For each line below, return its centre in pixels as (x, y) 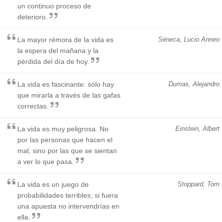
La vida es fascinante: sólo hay (66, 84)
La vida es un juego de (53, 184)
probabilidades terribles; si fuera (68, 195)
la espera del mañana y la (58, 50)
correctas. (33, 106)
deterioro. (32, 17)
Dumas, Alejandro (194, 84)
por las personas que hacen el (65, 139)
